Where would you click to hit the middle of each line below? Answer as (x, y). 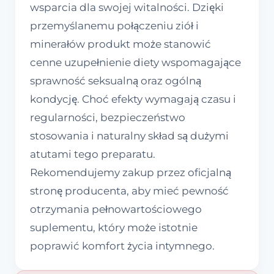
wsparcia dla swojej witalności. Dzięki (127, 8)
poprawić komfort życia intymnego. (122, 246)
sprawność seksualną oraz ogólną (116, 81)
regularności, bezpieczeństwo (108, 118)
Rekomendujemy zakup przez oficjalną (131, 173)
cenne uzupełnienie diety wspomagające (135, 63)
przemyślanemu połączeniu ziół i (114, 26)
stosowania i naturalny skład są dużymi (129, 136)
